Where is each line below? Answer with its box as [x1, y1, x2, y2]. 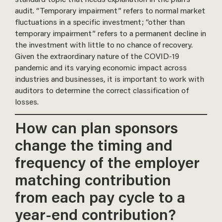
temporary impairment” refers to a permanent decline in [15, 27, 206, 38]
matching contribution [15, 169, 171, 190]
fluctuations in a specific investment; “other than [15, 16, 185, 27]
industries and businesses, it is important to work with [15, 73, 204, 84]
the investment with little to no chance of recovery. [15, 39, 193, 50]
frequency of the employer [15, 152, 200, 172]
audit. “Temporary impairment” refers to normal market [15, 4, 205, 15]
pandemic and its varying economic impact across [15, 61, 187, 72]
